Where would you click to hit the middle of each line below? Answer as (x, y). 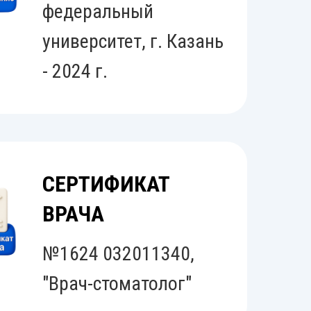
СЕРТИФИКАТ (106, 184)
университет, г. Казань (133, 41)
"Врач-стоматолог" (117, 284)
